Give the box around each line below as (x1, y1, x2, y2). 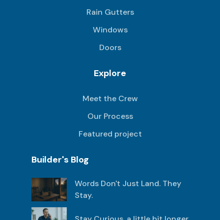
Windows (92, 24, 128, 35)
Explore (94, 67, 126, 79)
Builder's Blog (31, 153, 89, 165)
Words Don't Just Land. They (75, 178, 181, 189)
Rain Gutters (86, 6, 134, 17)
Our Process (87, 110, 133, 121)
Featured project (78, 128, 142, 139)
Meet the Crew (82, 93, 138, 104)
